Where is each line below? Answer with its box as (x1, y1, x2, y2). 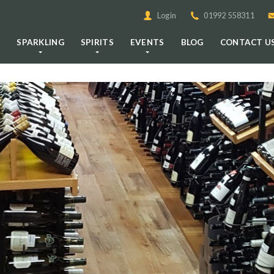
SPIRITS (80, 37, 114, 48)
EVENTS (130, 37, 165, 48)
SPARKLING (17, 37, 64, 48)
